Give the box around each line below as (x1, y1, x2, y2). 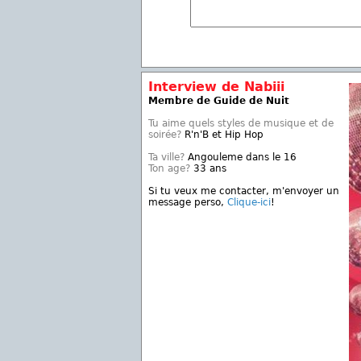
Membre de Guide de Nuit (148, 95, 289, 106)
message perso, (148, 197, 227, 208)
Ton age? (148, 163, 190, 174)
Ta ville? (148, 151, 185, 163)
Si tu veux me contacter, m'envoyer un (148, 185, 339, 197)
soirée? (148, 129, 181, 140)
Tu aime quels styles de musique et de (148, 118, 334, 129)
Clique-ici (227, 197, 271, 208)
